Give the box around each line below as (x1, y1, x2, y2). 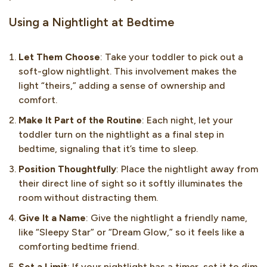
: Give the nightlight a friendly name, (86, 212, 247, 223)
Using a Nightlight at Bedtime (9, 14, 175, 29)
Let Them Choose (18, 51, 100, 63)
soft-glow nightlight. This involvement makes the (18, 65, 237, 77)
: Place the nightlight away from (116, 163, 258, 175)
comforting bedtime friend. (18, 240, 139, 252)
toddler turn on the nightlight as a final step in (18, 128, 224, 140)
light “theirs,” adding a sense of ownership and (18, 79, 225, 91)
